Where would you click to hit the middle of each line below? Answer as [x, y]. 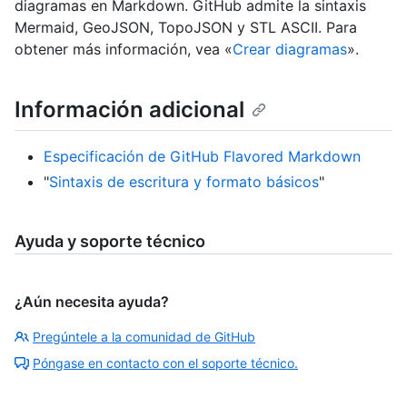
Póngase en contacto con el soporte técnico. [165, 363]
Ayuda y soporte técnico [110, 242]
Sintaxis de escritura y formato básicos [184, 182]
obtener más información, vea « [124, 50]
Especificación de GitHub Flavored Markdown [202, 157]
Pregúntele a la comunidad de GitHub [144, 337]
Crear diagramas [290, 50]
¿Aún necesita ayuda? [92, 302]
